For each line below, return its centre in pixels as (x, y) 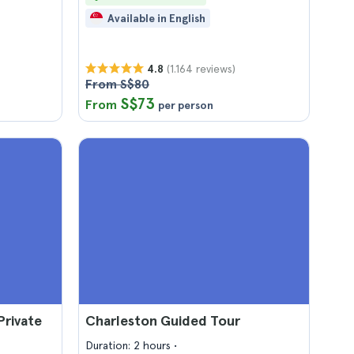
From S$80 (117, 84)
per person (186, 105)
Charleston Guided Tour (163, 320)
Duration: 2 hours (130, 345)
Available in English (156, 18)
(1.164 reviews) (201, 68)
